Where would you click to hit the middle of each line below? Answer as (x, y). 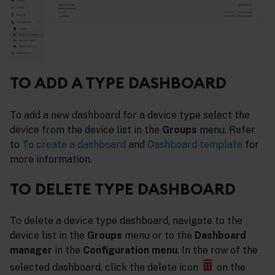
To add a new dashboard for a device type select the (130, 115)
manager (31, 250)
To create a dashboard (74, 144)
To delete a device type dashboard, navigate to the (126, 221)
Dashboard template (195, 144)
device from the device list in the (86, 130)
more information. (51, 159)
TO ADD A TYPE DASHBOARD (118, 83)
